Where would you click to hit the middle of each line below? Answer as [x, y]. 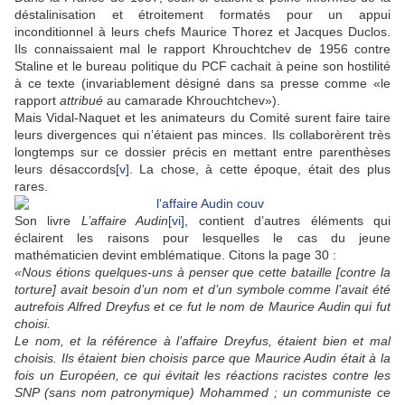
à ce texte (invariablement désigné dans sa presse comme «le [202, 84]
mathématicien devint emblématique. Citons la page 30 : [175, 255]
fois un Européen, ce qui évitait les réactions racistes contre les [202, 376]
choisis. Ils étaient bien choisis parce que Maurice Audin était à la [202, 358]
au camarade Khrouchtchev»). [192, 101]
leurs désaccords [65, 170]
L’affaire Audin [125, 221]
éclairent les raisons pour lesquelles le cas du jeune [202, 238]
